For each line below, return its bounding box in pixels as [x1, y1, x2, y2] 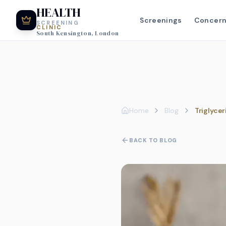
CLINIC [36, 24, 63, 31]
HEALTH [36, 4, 81, 21]
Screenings [140, 16, 182, 25]
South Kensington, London [36, 29, 119, 37]
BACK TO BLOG [129, 137, 177, 144]
